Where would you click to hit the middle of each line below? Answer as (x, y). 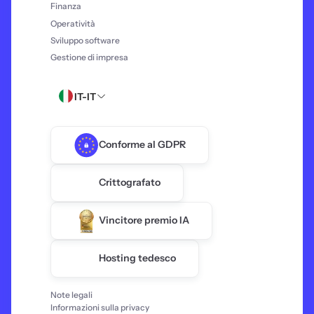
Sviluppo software (85, 40)
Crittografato (130, 183)
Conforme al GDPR (142, 145)
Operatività (73, 23)
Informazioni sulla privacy (100, 307)
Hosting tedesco (137, 258)
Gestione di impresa (89, 57)
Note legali (71, 294)
